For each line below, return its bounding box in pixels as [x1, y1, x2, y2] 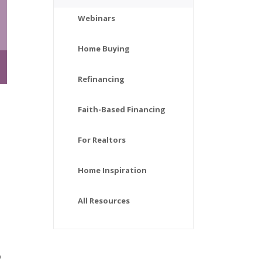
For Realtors [78, 134, 126, 145]
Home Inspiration [78, 164, 147, 175]
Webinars [78, 12, 115, 23]
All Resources [78, 195, 130, 206]
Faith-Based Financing [78, 104, 166, 115]
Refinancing [78, 73, 125, 84]
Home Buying [78, 43, 130, 54]
